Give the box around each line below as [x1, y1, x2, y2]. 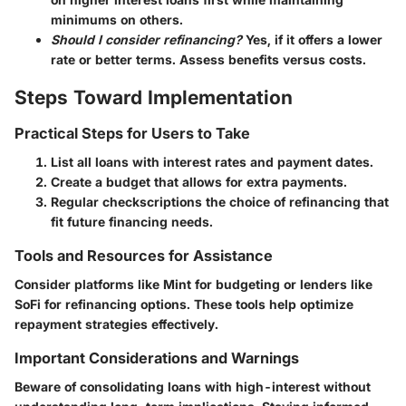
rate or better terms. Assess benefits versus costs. [51, 52, 366, 68]
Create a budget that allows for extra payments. [51, 174, 347, 190]
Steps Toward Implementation [14, 86, 293, 110]
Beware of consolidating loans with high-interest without [14, 379, 371, 395]
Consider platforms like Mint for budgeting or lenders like [14, 276, 372, 293]
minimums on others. [51, 12, 183, 28]
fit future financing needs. [51, 214, 213, 230]
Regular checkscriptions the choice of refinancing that [51, 194, 389, 210]
